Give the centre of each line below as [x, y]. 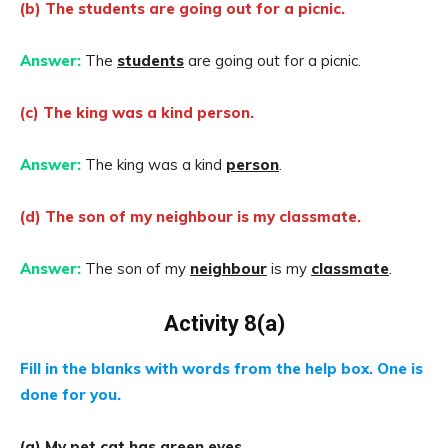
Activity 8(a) [224, 323]
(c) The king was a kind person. [137, 112]
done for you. [70, 394]
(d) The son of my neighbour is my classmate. [190, 216]
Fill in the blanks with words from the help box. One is [221, 368]
